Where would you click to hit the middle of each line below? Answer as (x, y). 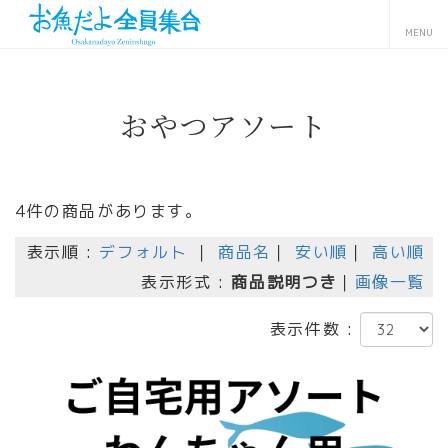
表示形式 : (186, 282)
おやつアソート (224, 125)
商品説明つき (284, 282)
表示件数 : (314, 329)
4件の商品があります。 (109, 211)
